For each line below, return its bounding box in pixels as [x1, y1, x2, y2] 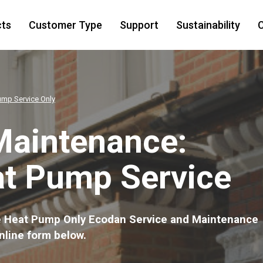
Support [119, 19, 159, 31]
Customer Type [28, 19, 102, 31]
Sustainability [176, 19, 240, 31]
